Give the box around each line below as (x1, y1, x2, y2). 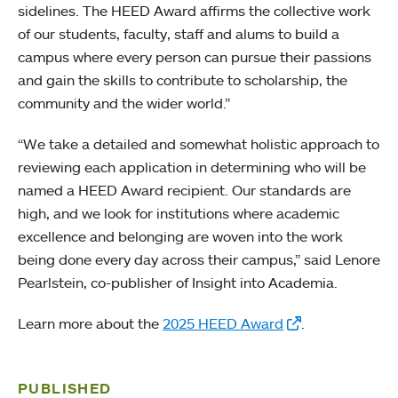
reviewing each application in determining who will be (18, 157, 366, 176)
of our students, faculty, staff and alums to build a (18, 24, 339, 43)
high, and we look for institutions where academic (18, 203, 339, 222)
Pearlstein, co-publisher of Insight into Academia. (18, 273, 338, 291)
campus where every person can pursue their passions (18, 47, 371, 66)
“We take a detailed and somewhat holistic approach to (18, 134, 379, 153)
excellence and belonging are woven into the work (18, 227, 343, 245)
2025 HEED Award (163, 314, 283, 332)
